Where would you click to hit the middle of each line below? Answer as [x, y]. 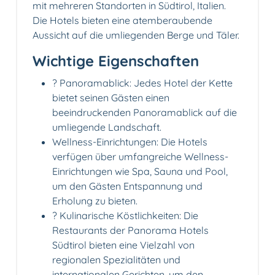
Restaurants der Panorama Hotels [130, 230]
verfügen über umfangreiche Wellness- [140, 157]
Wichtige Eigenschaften [116, 61]
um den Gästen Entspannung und [127, 186]
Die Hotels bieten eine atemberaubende [122, 21]
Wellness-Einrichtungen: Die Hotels [130, 142]
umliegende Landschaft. [107, 127]
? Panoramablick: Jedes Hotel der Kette [142, 83]
